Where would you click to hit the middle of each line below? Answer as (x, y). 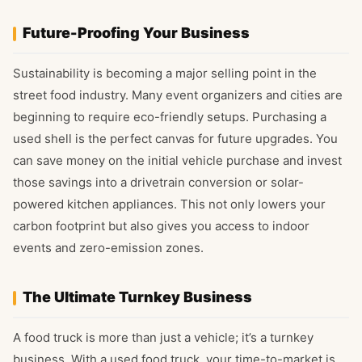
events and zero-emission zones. (108, 248)
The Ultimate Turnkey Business (137, 297)
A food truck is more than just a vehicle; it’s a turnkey (163, 338)
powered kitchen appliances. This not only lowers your (169, 204)
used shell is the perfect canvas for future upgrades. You (175, 139)
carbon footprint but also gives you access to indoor (161, 226)
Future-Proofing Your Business (136, 33)
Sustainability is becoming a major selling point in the (165, 74)
